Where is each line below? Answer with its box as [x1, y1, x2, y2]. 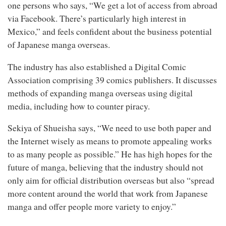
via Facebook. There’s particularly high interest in [8, 13, 186, 24]
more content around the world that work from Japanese [8, 188, 208, 199]
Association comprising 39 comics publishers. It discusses [8, 74, 217, 86]
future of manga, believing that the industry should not [8, 161, 203, 173]
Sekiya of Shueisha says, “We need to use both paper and [8, 122, 211, 134]
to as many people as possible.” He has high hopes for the [8, 148, 212, 160]
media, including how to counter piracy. [8, 100, 150, 112]
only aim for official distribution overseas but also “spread [8, 175, 214, 186]
